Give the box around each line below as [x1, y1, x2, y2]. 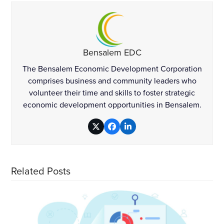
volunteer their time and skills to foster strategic [29, 87, 195, 99]
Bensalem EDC [82, 46, 141, 59]
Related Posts [11, 163, 71, 179]
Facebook [111, 123, 146, 135]
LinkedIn [127, 123, 157, 135]
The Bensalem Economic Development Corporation [22, 63, 202, 75]
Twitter [95, 123, 119, 135]
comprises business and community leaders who [27, 75, 196, 87]
